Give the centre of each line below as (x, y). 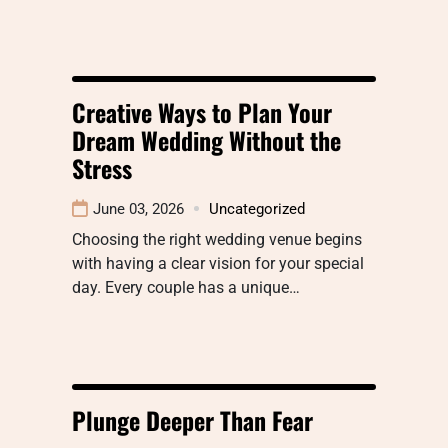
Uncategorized (257, 208)
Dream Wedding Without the (206, 139)
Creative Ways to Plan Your (202, 111)
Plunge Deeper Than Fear (192, 419)
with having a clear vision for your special (218, 263)
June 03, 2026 (138, 208)
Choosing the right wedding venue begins (217, 239)
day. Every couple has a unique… (186, 287)
